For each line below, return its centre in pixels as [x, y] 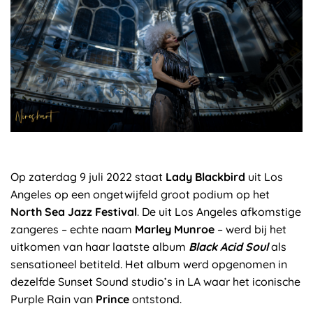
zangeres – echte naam [73, 229]
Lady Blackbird [205, 176]
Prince [112, 299]
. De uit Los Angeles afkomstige [219, 211]
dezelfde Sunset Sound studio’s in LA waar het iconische [155, 281]
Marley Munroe [175, 229]
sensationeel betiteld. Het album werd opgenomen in [149, 264]
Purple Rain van [53, 299]
